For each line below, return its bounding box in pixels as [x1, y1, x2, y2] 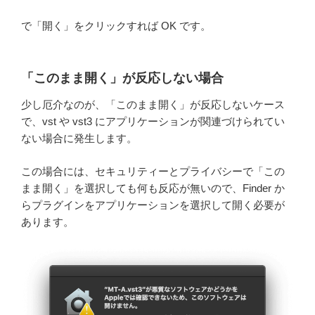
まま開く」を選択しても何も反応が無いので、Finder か [21, 181, 285, 194]
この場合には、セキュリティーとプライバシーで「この [21, 165, 285, 177]
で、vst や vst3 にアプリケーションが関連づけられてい [21, 115, 285, 128]
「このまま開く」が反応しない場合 [21, 70, 224, 85]
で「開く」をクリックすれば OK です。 [21, 20, 211, 32]
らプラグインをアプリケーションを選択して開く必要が [21, 198, 285, 211]
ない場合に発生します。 [21, 132, 137, 145]
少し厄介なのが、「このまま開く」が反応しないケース [21, 98, 285, 111]
